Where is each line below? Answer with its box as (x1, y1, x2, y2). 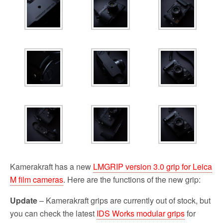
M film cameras (10, 173, 63, 185)
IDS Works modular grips (97, 207, 185, 219)
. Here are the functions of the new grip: (63, 173, 201, 185)
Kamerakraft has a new (10, 160, 93, 172)
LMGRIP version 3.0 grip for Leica (93, 160, 212, 172)
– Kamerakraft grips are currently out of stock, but (37, 194, 211, 206)
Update (10, 194, 37, 206)
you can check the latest (10, 207, 97, 219)
